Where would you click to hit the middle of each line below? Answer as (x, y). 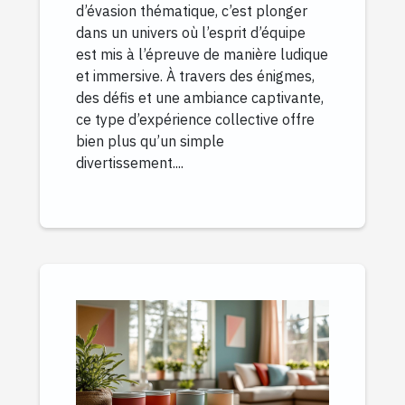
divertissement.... (130, 163)
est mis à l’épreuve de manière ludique (202, 55)
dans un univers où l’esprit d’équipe (191, 33)
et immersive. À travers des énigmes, (195, 76)
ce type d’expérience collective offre (195, 120)
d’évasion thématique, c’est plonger (192, 11)
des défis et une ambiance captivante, (200, 98)
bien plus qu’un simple (150, 141)
